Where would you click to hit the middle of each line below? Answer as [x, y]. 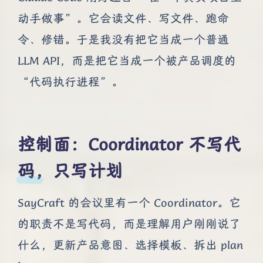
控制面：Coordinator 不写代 [129, 144]
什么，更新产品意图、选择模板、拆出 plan [130, 245]
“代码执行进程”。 [70, 82]
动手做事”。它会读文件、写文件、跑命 [123, 19]
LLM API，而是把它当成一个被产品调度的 [127, 61]
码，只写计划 [70, 171]
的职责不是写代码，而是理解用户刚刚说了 [129, 224]
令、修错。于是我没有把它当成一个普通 [123, 40]
